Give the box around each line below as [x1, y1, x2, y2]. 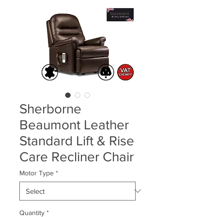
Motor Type [19, 169, 54, 177]
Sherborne [19, 101, 81, 116]
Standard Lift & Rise [19, 133, 134, 148]
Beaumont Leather [19, 117, 129, 132]
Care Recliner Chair [19, 149, 134, 164]
